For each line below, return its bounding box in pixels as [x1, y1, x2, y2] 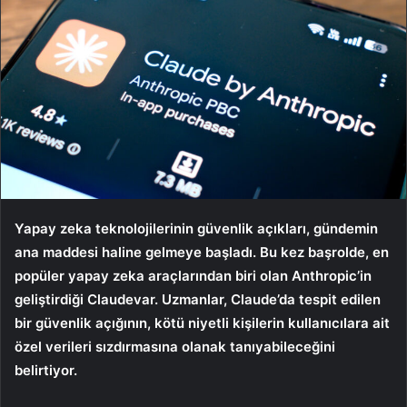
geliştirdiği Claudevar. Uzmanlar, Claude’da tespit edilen [15, 291, 381, 309]
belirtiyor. [15, 362, 77, 380]
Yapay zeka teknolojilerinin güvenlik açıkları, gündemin [15, 220, 378, 238]
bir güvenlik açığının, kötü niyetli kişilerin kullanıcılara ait [15, 314, 390, 333]
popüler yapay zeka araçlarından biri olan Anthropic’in [15, 267, 372, 285]
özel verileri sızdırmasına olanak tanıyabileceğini [15, 338, 335, 356]
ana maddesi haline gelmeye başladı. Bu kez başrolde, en [15, 243, 389, 262]
